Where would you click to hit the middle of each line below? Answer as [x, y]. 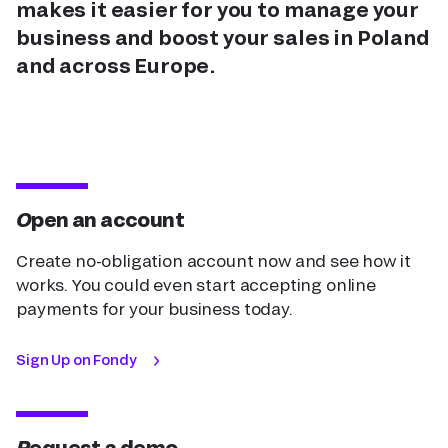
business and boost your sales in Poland [223, 36]
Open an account [108, 218]
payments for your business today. [154, 308]
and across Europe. [116, 64]
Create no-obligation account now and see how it [213, 260]
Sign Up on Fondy [76, 359]
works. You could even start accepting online [196, 284]
